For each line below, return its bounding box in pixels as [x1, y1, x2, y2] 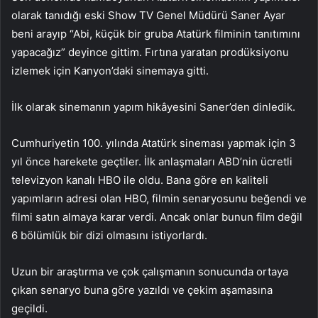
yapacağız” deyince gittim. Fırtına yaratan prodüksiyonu [11, 45, 289, 59]
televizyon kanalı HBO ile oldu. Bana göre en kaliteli [11, 172, 268, 187]
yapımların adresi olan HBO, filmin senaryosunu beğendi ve [11, 191, 307, 205]
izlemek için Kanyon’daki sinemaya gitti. [11, 63, 209, 77]
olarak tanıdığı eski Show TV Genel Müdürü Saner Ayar [11, 8, 285, 22]
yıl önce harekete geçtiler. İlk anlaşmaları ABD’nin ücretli [11, 154, 292, 168]
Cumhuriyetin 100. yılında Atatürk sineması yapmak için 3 [11, 136, 296, 150]
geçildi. [11, 301, 48, 315]
